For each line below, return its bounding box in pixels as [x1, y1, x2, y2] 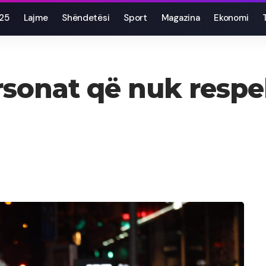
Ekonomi [214, 12, 249, 24]
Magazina [161, 12, 200, 24]
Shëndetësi [62, 12, 110, 24]
